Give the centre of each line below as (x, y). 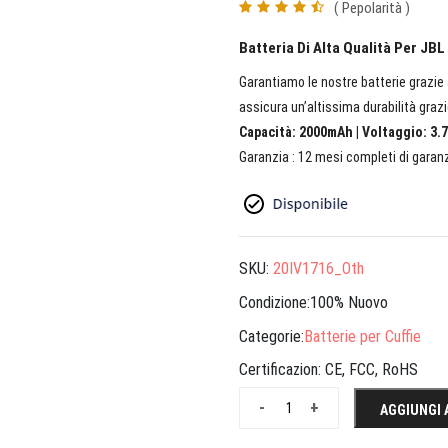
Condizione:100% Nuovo (313, 303)
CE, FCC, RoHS (371, 370)
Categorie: (271, 336)
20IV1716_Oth (318, 269)
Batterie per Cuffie (362, 336)
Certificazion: (282, 370)
